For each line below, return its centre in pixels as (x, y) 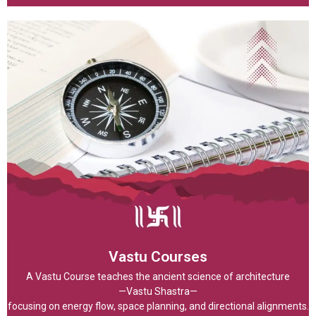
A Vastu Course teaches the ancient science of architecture (158, 276)
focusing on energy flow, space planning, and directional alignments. (158, 306)
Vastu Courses (158, 256)
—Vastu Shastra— (158, 291)
